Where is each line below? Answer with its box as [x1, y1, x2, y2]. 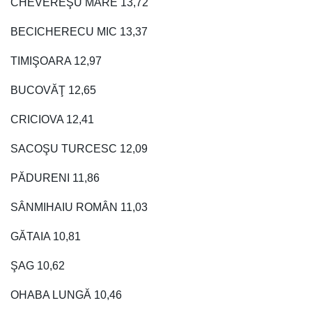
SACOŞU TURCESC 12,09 [10, 142, 148, 155]
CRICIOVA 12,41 [10, 113, 94, 125]
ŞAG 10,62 [10, 259, 65, 272]
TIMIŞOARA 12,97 [10, 54, 102, 67]
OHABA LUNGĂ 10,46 [10, 288, 122, 301]
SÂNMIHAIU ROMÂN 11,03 [10, 201, 148, 213]
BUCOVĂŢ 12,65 [10, 84, 96, 96]
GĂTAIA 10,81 [10, 230, 81, 242]
